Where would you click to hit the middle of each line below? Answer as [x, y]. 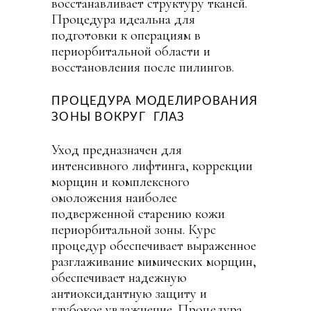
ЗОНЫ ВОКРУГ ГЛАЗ [118, 117]
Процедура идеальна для [123, 19]
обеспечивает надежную [119, 277]
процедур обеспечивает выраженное [154, 245]
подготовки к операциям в [126, 35]
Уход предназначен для [117, 150]
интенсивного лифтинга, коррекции [154, 166]
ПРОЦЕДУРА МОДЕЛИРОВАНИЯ [155, 101]
